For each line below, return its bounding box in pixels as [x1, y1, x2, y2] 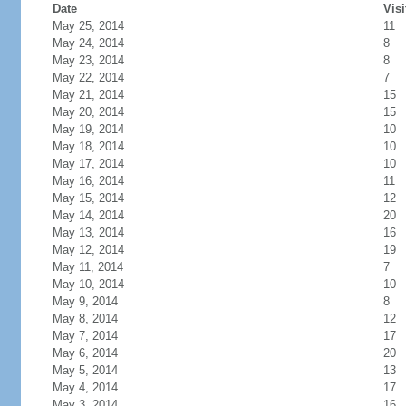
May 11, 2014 [52, 260, 123, 274]
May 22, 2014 [52, 71, 124, 84]
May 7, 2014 [52, 329, 118, 343]
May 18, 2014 [52, 140, 124, 153]
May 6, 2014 [52, 346, 118, 360]
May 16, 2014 [52, 174, 124, 188]
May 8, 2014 [52, 312, 118, 325]
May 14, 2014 [52, 208, 124, 222]
